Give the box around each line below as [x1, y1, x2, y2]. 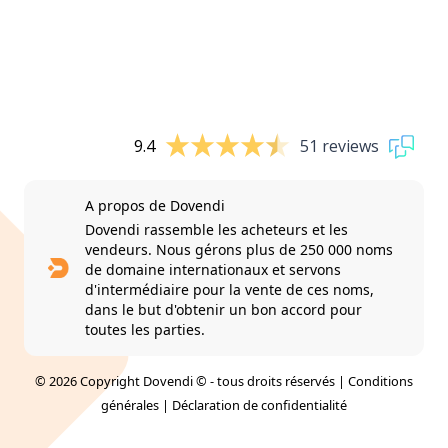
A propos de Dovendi [84, 195, 225, 215]
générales [101, 395, 159, 414]
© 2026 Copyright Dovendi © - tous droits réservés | [35, 371, 348, 390]
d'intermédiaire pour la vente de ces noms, [84, 279, 374, 299]
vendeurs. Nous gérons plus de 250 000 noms [84, 239, 393, 259]
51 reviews [300, 135, 379, 158]
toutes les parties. [84, 319, 205, 339]
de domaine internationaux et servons [84, 259, 341, 279]
